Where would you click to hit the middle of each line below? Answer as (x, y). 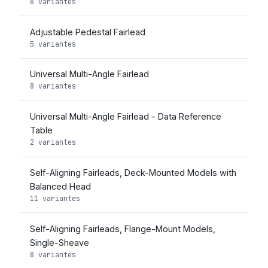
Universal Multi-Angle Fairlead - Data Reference (125, 117)
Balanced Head (60, 186)
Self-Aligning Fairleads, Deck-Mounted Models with (133, 172)
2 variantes (53, 142)
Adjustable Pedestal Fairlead (87, 32)
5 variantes (53, 44)
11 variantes (55, 198)
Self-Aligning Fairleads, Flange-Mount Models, (122, 229)
